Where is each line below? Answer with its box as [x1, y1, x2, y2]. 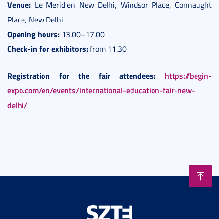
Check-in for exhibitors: [7, 43, 88, 55]
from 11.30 [88, 44, 127, 55]
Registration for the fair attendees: [7, 70, 156, 82]
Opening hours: [7, 28, 60, 40]
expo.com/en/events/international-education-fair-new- [7, 85, 195, 96]
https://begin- [165, 70, 212, 82]
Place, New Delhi [7, 14, 63, 25]
